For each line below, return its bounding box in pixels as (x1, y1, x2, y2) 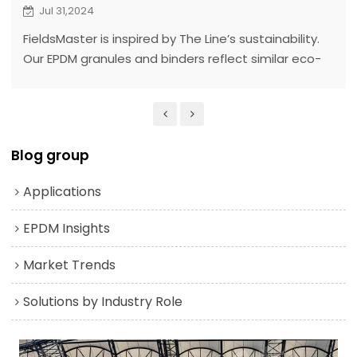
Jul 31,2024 (38, 3, 94, 19)
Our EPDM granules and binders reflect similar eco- (22, 50, 321, 68)
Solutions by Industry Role (23, 292, 183, 311)
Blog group (11, 145, 90, 165)
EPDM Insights (23, 218, 111, 237)
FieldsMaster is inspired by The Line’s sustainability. (22, 30, 320, 48)
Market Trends (23, 255, 116, 274)
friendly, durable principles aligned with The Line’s (22, 70, 311, 88)
